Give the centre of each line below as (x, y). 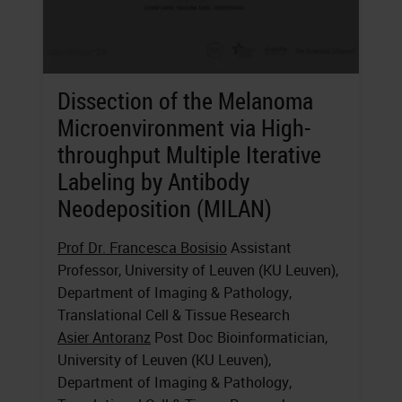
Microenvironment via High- (184, 128)
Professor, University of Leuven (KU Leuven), (198, 271)
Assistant (259, 248)
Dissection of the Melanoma (185, 101)
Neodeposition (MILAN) (165, 209)
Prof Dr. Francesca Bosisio (142, 248)
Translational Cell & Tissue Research (174, 315)
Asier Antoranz (104, 338)
